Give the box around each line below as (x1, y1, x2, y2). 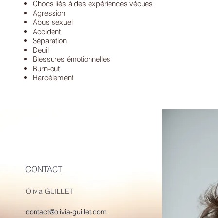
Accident (33, 27, 61, 36)
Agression (33, 8, 66, 18)
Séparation (33, 36, 67, 45)
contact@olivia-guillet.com (26, 207, 107, 216)
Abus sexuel (33, 18, 73, 27)
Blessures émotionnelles (33, 54, 111, 64)
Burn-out (33, 64, 60, 73)
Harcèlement (33, 73, 74, 82)
